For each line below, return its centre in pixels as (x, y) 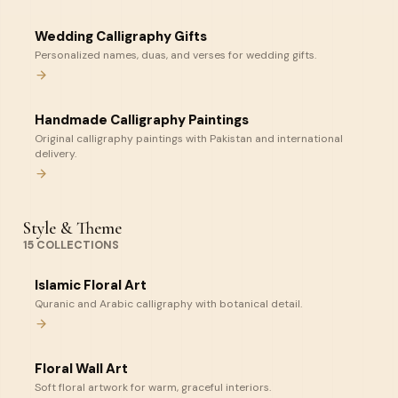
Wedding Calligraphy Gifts (121, 36)
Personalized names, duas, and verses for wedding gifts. (175, 55)
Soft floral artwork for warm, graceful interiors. (153, 387)
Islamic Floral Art (91, 285)
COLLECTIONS (76, 245)
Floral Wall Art (81, 369)
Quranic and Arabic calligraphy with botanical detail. (168, 304)
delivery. (56, 154)
